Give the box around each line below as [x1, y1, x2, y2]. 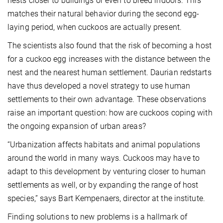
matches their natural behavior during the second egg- [7, 8, 200, 18]
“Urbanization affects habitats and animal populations [7, 139, 201, 149]
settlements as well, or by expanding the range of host [7, 180, 199, 190]
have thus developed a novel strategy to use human [7, 81, 190, 91]
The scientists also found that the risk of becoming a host [7, 40, 212, 50]
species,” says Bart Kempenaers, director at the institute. [7, 193, 205, 203]
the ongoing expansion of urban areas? [7, 121, 146, 131]
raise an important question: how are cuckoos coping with [7, 108, 213, 117]
